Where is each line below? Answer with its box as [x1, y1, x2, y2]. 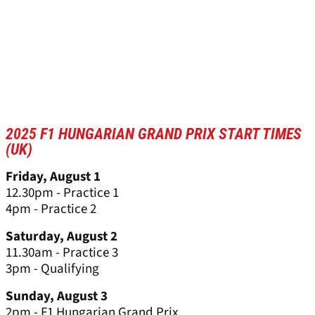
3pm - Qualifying [6, 259, 99, 279]
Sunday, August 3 [6, 287, 108, 307]
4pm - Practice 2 [6, 200, 96, 219]
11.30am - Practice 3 [6, 243, 118, 263]
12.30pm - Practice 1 [6, 184, 119, 203]
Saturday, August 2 [6, 227, 117, 247]
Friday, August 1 [6, 167, 101, 187]
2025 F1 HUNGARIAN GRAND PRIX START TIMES [6, 125, 302, 143]
